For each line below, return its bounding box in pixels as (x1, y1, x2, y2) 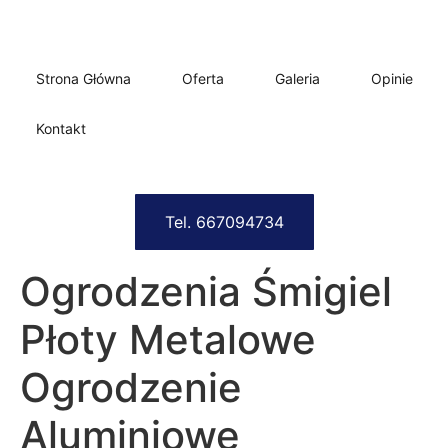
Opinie (371, 70, 413, 87)
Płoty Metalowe (20, 315, 316, 364)
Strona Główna (36, 70, 131, 87)
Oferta (182, 70, 224, 87)
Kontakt (36, 120, 86, 137)
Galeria (275, 70, 320, 87)
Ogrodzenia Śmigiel (20, 267, 392, 316)
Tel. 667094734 (164, 212, 284, 232)
